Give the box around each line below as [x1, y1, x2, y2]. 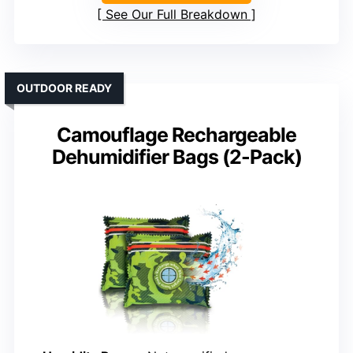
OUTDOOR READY [17, 80, 112, 95]
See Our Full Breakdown [106, 6, 247, 22]
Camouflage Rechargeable [57, 122, 296, 147]
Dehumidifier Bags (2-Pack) [51, 144, 302, 169]
